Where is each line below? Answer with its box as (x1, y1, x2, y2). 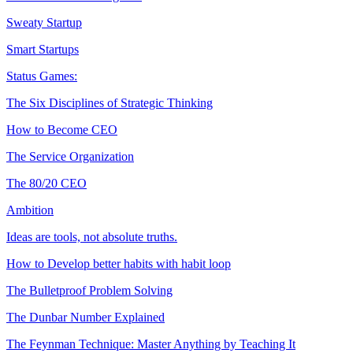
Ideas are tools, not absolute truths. (6, 229, 177, 243)
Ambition (6, 203, 54, 217)
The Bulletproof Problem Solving (6, 283, 173, 297)
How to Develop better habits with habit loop (6, 256, 231, 270)
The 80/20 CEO (6, 176, 87, 190)
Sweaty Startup (6, 15, 82, 29)
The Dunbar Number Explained (6, 310, 165, 324)
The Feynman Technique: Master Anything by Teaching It (6, 336, 295, 351)
